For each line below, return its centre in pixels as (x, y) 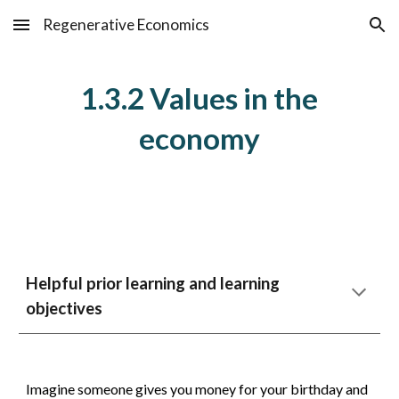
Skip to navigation (329, 33)
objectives (65, 308)
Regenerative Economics (126, 24)
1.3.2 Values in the (199, 98)
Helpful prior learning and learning (153, 283)
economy (199, 138)
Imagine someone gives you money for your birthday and (197, 389)
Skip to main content (77, 33)
